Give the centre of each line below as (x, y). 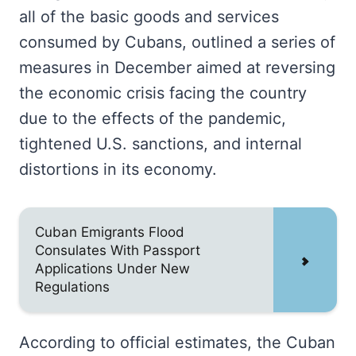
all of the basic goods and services (149, 17)
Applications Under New (112, 269)
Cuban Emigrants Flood (110, 232)
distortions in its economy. (118, 169)
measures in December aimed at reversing (177, 68)
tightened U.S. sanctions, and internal (161, 144)
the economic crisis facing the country (163, 93)
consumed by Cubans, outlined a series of (177, 42)
